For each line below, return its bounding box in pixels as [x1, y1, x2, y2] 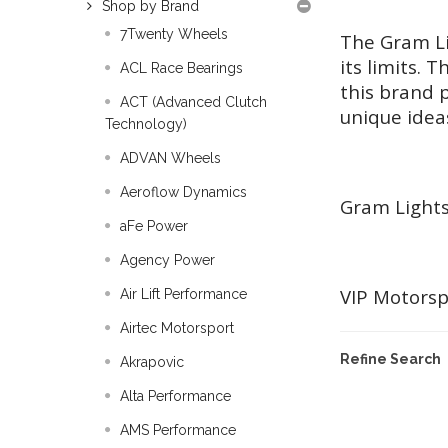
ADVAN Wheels [120, 150, 221, 166]
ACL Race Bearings [120, 60, 243, 76]
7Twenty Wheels [120, 26, 228, 42]
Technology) [105, 116, 187, 132]
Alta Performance [120, 388, 231, 404]
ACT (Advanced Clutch [120, 94, 267, 110]
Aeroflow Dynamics [120, 184, 247, 200]
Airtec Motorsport [120, 320, 234, 336]
